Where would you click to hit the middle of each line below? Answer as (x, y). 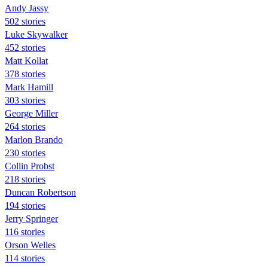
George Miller (31, 113)
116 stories (25, 232)
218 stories (25, 179)
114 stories (25, 258)
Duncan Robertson (40, 192)
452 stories (25, 47)
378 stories (25, 74)
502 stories (25, 21)
